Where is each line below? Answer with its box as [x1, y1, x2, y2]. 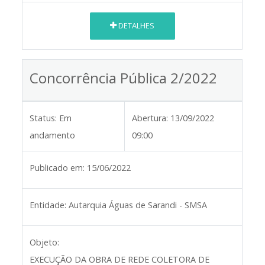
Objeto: [30, 236, 60, 248]
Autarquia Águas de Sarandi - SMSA [69, 199, 208, 211]
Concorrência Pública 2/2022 [30, 67, 218, 88]
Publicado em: [30, 161, 85, 173]
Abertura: [132, 112, 169, 124]
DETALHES [117, 20, 155, 31]
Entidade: [30, 199, 67, 211]
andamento [30, 129, 76, 141]
